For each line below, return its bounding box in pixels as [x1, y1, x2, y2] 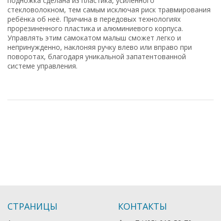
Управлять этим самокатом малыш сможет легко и [7, 33, 181, 42]
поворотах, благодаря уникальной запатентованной [7, 51, 186, 61]
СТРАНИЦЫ [7, 200, 57, 212]
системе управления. [7, 61, 77, 71]
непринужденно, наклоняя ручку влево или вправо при [7, 42, 192, 52]
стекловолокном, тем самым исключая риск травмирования [7, 4, 211, 14]
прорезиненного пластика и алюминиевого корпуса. [7, 23, 183, 33]
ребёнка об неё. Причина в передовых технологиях [7, 14, 181, 24]
